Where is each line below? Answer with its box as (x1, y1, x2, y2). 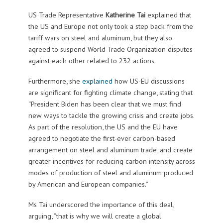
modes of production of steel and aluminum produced (28, 167, 193, 177)
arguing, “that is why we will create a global (28, 211, 161, 221)
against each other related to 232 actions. (28, 55, 156, 65)
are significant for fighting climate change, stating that (28, 87, 193, 97)
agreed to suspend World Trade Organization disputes (28, 44, 193, 54)
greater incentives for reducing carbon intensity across (28, 156, 195, 166)
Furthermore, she (28, 76, 80, 86)
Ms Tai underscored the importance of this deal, (28, 199, 174, 209)
